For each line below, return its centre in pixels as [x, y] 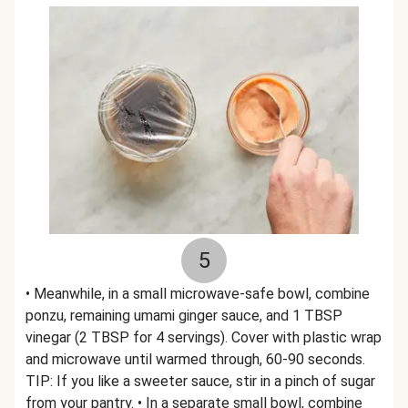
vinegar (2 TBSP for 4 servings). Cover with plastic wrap [204, 337]
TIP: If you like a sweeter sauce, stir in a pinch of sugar [200, 381]
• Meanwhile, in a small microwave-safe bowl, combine [198, 294]
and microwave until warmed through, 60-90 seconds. [195, 359]
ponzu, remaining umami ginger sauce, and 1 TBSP [184, 316]
